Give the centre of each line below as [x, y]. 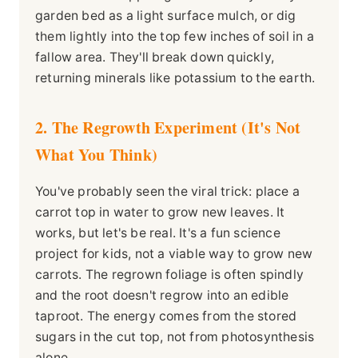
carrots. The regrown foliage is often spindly [170, 275]
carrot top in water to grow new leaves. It [160, 213]
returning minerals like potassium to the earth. [175, 78]
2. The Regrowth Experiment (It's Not [168, 128]
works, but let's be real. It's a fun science [158, 233]
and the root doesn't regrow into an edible [162, 296]
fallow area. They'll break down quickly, [155, 58]
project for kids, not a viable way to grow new [174, 254]
